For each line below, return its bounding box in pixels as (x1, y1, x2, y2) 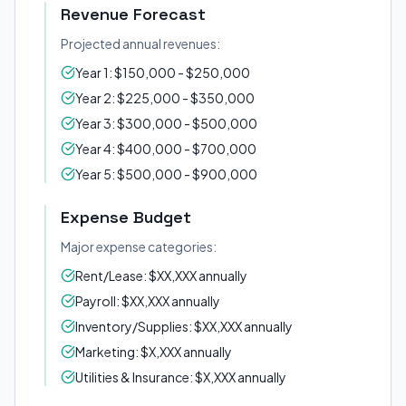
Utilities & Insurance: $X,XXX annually (75, 369, 286, 385)
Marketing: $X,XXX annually (75, 343, 232, 360)
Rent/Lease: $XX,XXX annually (75, 267, 247, 284)
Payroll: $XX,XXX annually (75, 293, 220, 309)
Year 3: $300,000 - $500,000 (75, 115, 257, 131)
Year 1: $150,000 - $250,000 (75, 64, 250, 81)
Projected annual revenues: (61, 35, 220, 52)
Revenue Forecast (61, 4, 206, 24)
